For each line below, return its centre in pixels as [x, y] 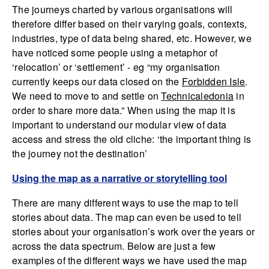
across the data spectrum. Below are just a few [114, 246]
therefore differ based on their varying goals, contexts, [129, 24]
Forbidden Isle [213, 82]
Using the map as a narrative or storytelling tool [119, 178]
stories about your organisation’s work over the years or [133, 232]
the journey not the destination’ [80, 154]
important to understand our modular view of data [119, 125]
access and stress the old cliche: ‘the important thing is [132, 139]
